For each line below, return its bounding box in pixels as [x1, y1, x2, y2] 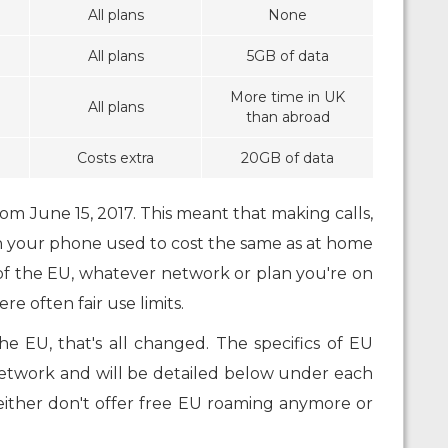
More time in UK [230, 88, 345, 107]
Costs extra [77, 149, 154, 168]
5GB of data [246, 47, 329, 66]
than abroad [245, 108, 330, 127]
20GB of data [241, 149, 334, 168]
